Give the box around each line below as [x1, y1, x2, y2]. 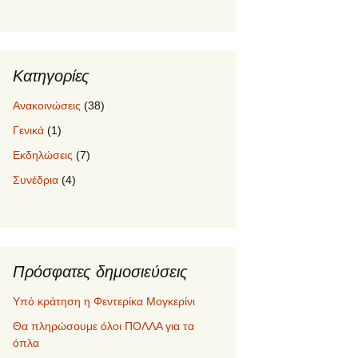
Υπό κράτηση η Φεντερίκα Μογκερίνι [13, 294, 195, 308]
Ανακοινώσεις [13, 98, 81, 112]
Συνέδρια [13, 173, 58, 186]
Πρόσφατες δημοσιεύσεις [13, 262, 188, 280]
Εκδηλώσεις [13, 148, 73, 161]
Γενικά [13, 123, 44, 137]
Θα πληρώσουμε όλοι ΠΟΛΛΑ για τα [13, 319, 194, 332]
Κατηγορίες [13, 66, 89, 85]
